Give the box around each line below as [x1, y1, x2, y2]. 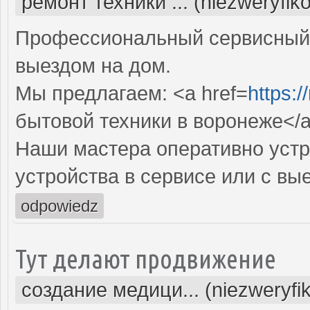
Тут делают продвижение [15, 243, 276, 273]
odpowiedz [21, 196, 98, 215]
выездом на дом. [15, 54, 171, 77]
